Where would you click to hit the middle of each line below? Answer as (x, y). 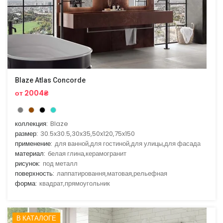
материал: (30, 154)
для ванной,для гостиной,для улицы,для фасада (128, 144)
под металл (60, 164)
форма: (26, 184)
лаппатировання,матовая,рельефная (112, 174)
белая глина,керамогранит (87, 154)
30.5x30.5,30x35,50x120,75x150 (88, 134)
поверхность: (35, 174)
